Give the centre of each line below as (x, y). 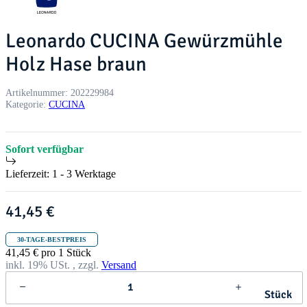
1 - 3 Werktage (84, 174)
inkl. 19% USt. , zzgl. (53, 265)
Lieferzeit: (29, 174)
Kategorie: (27, 105)
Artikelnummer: (38, 93)
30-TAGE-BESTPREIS (52, 240)
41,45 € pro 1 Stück (48, 253)
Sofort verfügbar (45, 149)
